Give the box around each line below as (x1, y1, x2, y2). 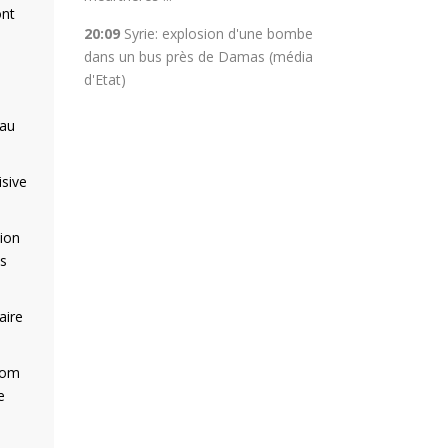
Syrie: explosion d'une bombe (123, 24, 313, 43)
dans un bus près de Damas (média (83, 47, 313, 66)
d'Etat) (83, 70, 126, 89)
